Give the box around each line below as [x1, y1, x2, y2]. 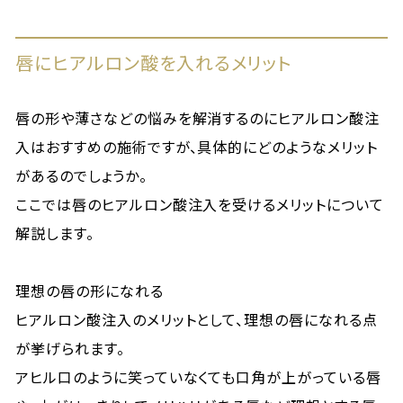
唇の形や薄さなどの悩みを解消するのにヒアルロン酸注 [15, 107, 381, 129]
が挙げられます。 [15, 337, 125, 359]
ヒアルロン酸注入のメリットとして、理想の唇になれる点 [15, 309, 378, 330]
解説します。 [15, 222, 94, 244]
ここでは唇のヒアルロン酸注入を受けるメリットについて [15, 193, 384, 215]
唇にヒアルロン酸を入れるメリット [15, 49, 292, 76]
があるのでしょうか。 [15, 165, 148, 186]
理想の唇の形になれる [15, 280, 164, 301]
